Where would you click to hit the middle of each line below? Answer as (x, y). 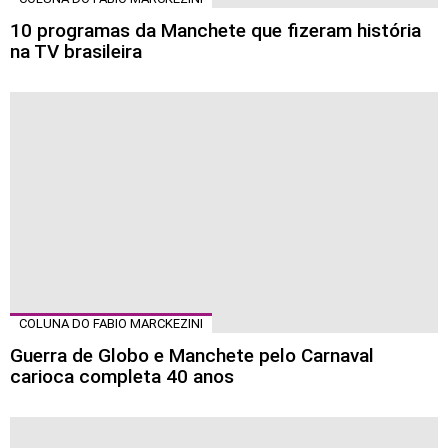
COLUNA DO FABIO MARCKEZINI (111, 323)
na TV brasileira (76, 51)
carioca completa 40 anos (122, 376)
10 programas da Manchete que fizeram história (215, 30)
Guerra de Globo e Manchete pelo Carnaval (192, 355)
